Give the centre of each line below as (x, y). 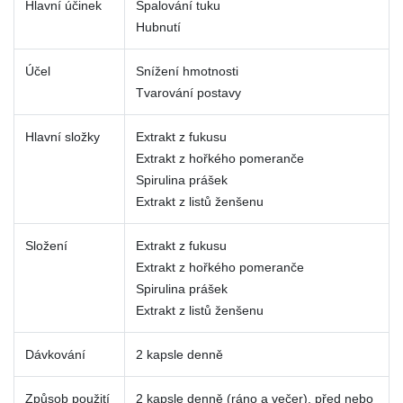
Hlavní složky (63, 137)
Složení (46, 246)
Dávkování (55, 355)
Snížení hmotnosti (187, 72)
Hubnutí (158, 27)
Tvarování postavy (188, 93)
